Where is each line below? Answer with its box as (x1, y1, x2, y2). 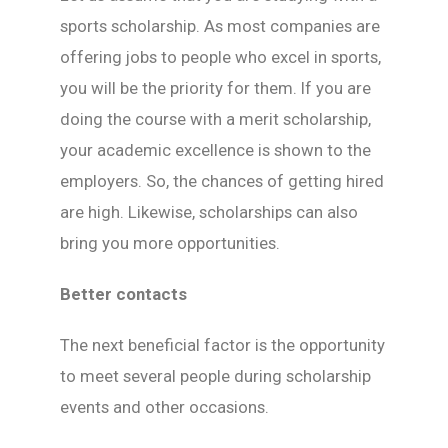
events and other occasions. (60, 397, 269, 417)
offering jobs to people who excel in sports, (60, 47, 381, 67)
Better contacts (60, 284, 187, 304)
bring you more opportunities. (60, 233, 280, 253)
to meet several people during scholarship (60, 366, 371, 386)
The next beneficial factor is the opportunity (60, 335, 385, 355)
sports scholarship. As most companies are (60, 16, 380, 36)
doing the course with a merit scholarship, (60, 109, 371, 129)
